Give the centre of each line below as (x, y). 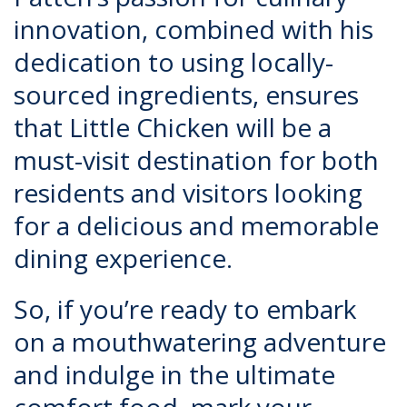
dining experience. (123, 258)
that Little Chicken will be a (173, 127)
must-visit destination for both (196, 160)
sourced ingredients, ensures (186, 94)
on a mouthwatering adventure (200, 342)
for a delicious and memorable (196, 225)
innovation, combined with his (194, 29)
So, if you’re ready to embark (185, 309)
